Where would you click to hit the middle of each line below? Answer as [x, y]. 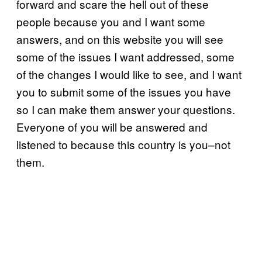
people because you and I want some [111, 21]
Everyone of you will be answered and [112, 126]
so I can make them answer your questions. [126, 109]
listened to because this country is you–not [123, 144]
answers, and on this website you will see [120, 39]
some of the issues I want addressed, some [125, 56]
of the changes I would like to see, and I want [129, 74]
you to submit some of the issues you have [124, 91]
